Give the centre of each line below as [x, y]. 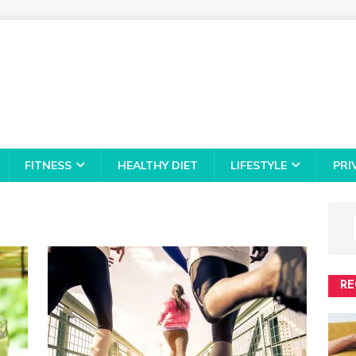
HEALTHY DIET [158, 165]
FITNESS [48, 165]
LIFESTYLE [259, 165]
